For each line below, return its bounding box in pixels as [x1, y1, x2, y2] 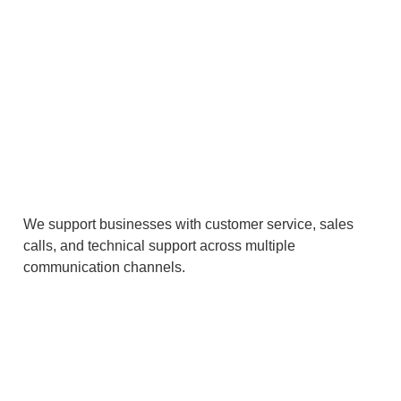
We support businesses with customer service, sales [23, 217, 354, 233]
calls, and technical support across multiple [23, 238, 295, 254]
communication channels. [23, 260, 185, 276]
